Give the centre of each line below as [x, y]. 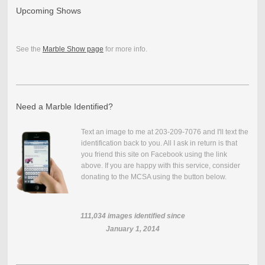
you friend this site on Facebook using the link [154, 154]
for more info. [125, 49]
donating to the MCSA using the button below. [153, 177]
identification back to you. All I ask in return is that [159, 143]
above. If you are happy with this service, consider [160, 165]
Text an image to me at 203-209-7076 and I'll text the [164, 132]
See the [29, 49]
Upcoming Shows [48, 10]
